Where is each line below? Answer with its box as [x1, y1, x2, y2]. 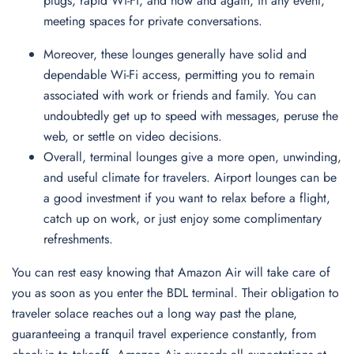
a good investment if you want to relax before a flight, [43, 189, 330, 207]
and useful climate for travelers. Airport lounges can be [43, 168, 337, 186]
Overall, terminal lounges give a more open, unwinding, [43, 148, 341, 166]
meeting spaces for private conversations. [43, 12, 266, 30]
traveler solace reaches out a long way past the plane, [12, 304, 297, 322]
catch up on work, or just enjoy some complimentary [43, 209, 322, 228]
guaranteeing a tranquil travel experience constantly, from [12, 325, 316, 343]
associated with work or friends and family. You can [43, 86, 316, 104]
